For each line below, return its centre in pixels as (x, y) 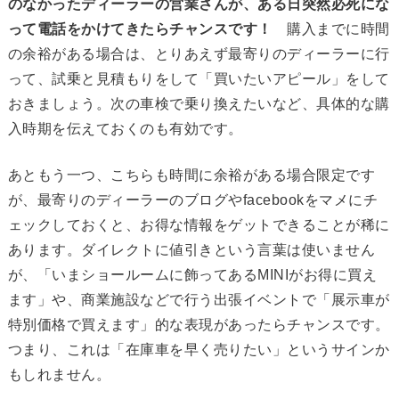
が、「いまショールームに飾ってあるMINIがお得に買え (192, 275)
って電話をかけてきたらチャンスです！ (140, 29)
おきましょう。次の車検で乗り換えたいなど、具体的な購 (199, 104)
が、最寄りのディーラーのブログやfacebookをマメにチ (193, 200)
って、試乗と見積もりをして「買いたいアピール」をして (199, 79)
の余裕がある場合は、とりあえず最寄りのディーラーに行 (199, 54)
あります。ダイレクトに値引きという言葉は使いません (191, 250)
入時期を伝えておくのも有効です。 (125, 129)
